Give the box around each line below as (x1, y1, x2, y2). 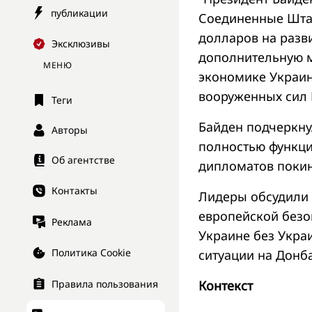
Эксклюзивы (52, 37, 110, 51)
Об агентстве (52, 153, 115, 167)
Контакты (52, 184, 97, 198)
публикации (51, 6, 108, 19)
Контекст (198, 276, 253, 294)
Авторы (52, 123, 88, 137)
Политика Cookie (52, 246, 131, 260)
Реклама (52, 214, 92, 228)
